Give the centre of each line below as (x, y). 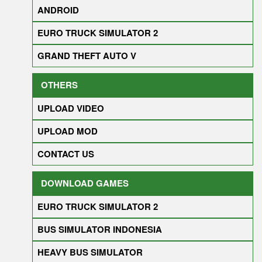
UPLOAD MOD (68, 131)
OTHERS (59, 85)
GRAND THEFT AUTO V (87, 56)
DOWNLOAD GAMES (85, 183)
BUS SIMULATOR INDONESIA (100, 230)
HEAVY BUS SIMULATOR (90, 252)
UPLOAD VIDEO (71, 108)
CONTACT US (66, 154)
